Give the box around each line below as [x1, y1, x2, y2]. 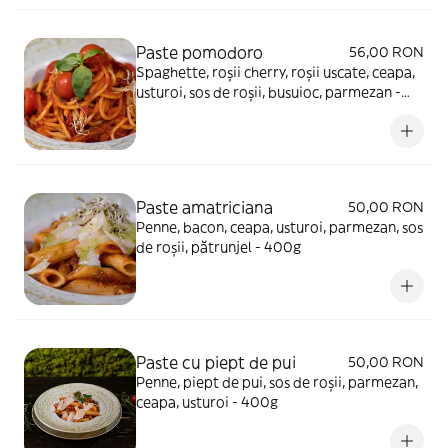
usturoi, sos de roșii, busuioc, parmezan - [136, 83, 401, 101]
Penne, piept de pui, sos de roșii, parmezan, [136, 373, 418, 391]
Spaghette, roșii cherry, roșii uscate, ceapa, [136, 63, 415, 81]
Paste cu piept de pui [136, 352, 296, 372]
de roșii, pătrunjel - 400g [136, 238, 301, 256]
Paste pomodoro [136, 42, 263, 62]
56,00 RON [349, 43, 424, 61]
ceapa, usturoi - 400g [136, 393, 278, 411]
